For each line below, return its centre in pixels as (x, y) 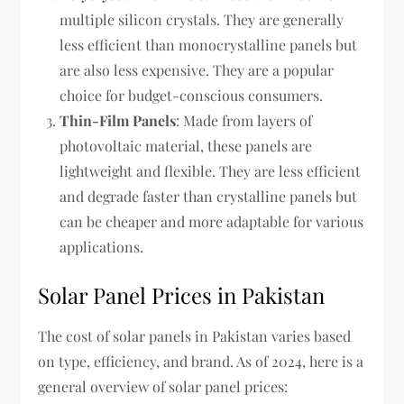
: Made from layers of (244, 120)
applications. (102, 246)
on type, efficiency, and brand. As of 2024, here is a (201, 361)
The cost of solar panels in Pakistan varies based (195, 335)
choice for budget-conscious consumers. (192, 95)
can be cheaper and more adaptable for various (212, 221)
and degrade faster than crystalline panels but (209, 196)
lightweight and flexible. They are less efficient (211, 170)
